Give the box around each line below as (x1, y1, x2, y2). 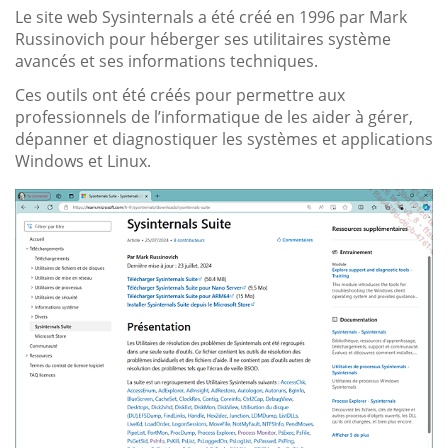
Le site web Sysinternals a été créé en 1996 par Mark (15, 5, 407, 28)
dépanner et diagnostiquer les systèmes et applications (15, 127, 433, 150)
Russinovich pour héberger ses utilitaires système (15, 27, 391, 50)
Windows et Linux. (15, 149, 151, 172)
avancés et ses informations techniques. (15, 49, 318, 72)
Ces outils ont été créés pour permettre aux (15, 83, 345, 106)
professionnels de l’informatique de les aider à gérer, (15, 105, 413, 128)
